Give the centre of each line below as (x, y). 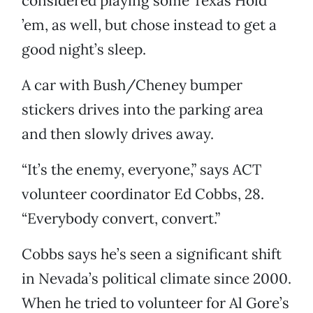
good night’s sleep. (84, 50)
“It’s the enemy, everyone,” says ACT (141, 170)
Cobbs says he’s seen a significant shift (152, 254)
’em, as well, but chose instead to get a (149, 25)
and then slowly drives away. (118, 134)
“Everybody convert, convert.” (121, 219)
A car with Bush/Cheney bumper (132, 85)
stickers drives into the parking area (143, 110)
